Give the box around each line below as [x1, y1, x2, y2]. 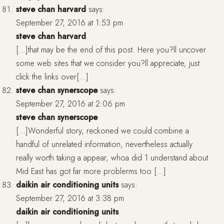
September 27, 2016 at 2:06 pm [16, 98, 125, 110]
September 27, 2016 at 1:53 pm [16, 17, 123, 29]
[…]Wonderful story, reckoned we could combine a [16, 125, 189, 137]
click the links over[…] [16, 71, 88, 83]
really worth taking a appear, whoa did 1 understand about [16, 152, 208, 164]
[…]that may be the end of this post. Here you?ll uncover [16, 44, 206, 56]
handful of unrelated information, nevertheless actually [16, 138, 192, 150]
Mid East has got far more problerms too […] [16, 165, 166, 177]
